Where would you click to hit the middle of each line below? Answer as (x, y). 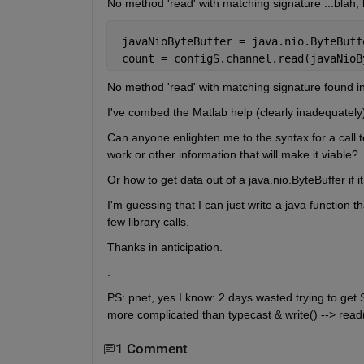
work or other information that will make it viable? (232, 155)
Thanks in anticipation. (165, 247)
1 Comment (151, 349)
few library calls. (148, 222)
